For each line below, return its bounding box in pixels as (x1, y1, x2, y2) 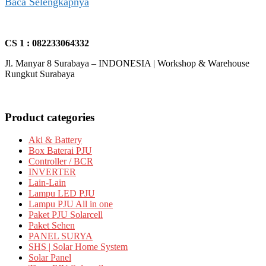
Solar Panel (28, 252, 71, 263)
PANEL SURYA (28, 231, 93, 242)
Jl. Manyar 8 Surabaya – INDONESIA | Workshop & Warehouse (5, 58, 249, 69)
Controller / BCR (28, 156, 93, 167)
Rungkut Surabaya (5, 69, 75, 80)
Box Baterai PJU (28, 145, 92, 156)
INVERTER (28, 167, 76, 178)
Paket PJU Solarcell (28, 210, 103, 220)
